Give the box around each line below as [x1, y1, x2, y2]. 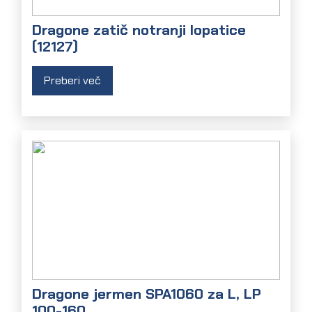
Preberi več [44, 73, 102, 88]
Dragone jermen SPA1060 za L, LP [32, 283, 262, 303]
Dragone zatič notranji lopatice [32, 20, 247, 40]
